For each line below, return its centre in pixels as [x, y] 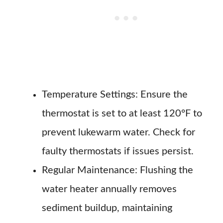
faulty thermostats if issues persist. [118, 151]
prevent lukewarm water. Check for [118, 132]
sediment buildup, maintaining [107, 208]
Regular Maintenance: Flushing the [117, 170]
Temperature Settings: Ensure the [115, 95]
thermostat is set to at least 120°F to [122, 113]
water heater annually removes [109, 189]
